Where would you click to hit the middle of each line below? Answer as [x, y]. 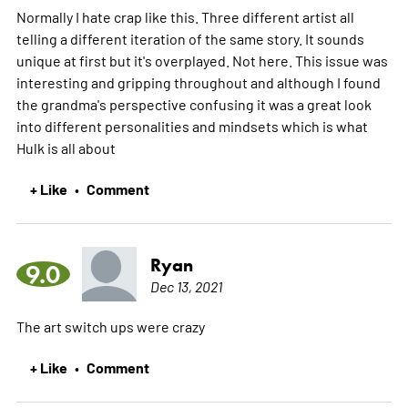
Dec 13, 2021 [186, 286]
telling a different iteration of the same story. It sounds [190, 38]
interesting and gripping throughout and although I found [198, 82]
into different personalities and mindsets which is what [192, 125]
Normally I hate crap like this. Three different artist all [185, 16]
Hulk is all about [66, 147]
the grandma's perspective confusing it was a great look [194, 103]
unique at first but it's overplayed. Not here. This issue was [202, 60]
